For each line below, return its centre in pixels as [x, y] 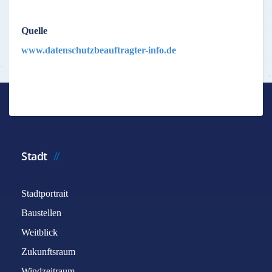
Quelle [34, 31]
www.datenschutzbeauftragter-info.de [99, 50]
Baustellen [41, 213]
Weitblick [39, 232]
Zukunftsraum [48, 252]
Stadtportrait [45, 193]
